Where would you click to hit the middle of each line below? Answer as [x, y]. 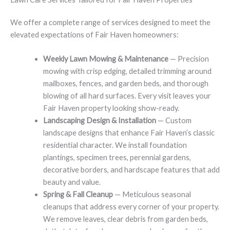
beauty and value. [72, 182]
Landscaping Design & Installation [99, 121]
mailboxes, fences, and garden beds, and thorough [126, 84]
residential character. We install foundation [115, 145]
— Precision [188, 59]
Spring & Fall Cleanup [78, 195]
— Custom [174, 121]
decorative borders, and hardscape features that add [131, 170]
